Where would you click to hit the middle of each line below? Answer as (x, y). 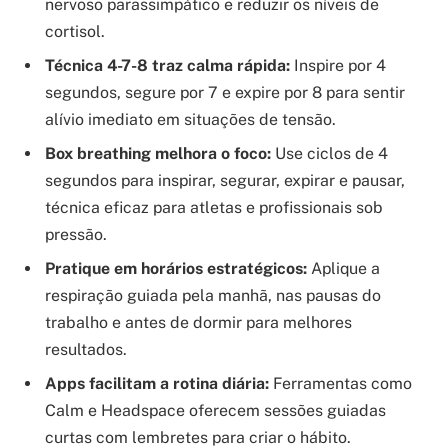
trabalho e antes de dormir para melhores (198, 323)
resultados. (86, 350)
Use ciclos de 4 (329, 154)
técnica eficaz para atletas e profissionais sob (214, 208)
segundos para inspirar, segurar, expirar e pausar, (225, 181)
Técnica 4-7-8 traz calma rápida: (167, 66)
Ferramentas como (340, 384)
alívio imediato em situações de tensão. (190, 120)
